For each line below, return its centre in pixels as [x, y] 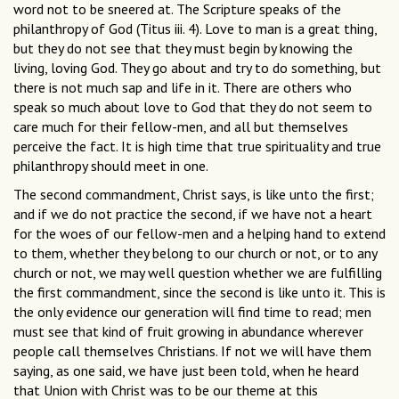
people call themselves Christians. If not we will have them [192, 351]
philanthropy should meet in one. [111, 166]
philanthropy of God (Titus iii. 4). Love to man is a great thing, [195, 29]
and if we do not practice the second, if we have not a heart [193, 214]
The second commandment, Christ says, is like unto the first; [194, 195]
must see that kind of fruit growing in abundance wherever [188, 332]
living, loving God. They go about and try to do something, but [197, 68]
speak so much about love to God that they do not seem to [193, 107]
